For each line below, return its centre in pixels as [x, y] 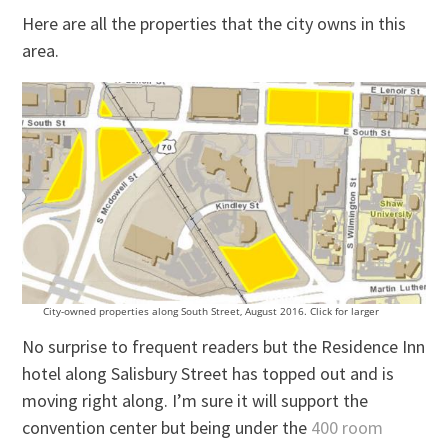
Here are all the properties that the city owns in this [214, 24]
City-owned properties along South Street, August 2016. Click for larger [210, 311]
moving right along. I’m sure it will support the [195, 401]
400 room [347, 428]
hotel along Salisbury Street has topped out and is [208, 374]
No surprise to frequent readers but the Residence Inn [224, 347]
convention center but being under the [167, 428]
